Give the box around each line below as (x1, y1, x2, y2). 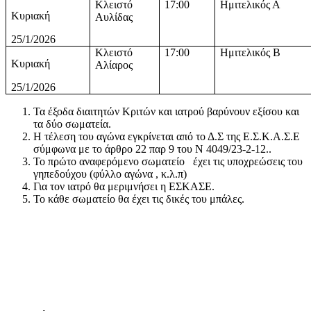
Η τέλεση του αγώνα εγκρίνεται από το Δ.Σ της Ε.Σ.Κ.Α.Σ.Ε (33, 130, 300, 142)
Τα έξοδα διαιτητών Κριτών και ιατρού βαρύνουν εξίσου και (33, 105, 299, 117)
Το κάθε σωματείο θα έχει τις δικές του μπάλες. (33, 192, 244, 205)
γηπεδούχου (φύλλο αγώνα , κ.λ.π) (33, 167, 187, 180)
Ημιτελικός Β (220, 46, 281, 58)
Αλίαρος (95, 58, 133, 71)
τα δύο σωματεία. (33, 117, 111, 130)
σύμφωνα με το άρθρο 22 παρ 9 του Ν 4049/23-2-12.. (33, 142, 271, 155)
